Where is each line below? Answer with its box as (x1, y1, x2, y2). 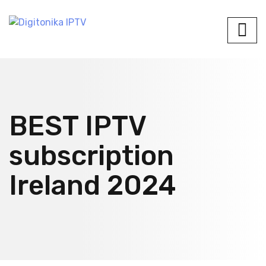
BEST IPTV (9, 110, 146, 142)
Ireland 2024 (9, 169, 176, 202)
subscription (9, 140, 174, 172)
